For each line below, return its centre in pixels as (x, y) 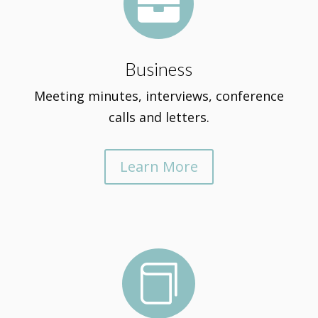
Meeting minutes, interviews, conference (159, 96)
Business (159, 69)
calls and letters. (159, 117)
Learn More (159, 166)
